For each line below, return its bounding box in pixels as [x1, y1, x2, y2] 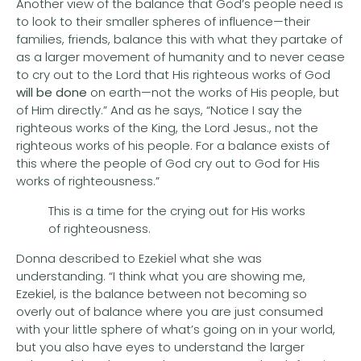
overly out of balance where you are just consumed [16, 303, 323, 320]
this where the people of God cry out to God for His [16, 155, 320, 172]
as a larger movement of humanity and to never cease [16, 48, 345, 65]
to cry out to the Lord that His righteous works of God [16, 66, 330, 83]
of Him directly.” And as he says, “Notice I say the [16, 102, 302, 118]
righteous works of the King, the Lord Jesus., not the [16, 119, 318, 136]
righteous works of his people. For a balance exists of [16, 137, 330, 154]
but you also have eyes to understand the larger [16, 338, 305, 355]
